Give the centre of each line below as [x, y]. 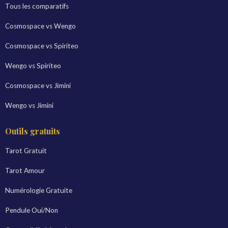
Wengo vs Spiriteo [33, 66]
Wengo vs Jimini [29, 105]
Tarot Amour [25, 170]
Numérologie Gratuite [39, 190]
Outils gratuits [33, 131]
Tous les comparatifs [37, 6]
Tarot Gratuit [26, 151]
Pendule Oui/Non [32, 210]
